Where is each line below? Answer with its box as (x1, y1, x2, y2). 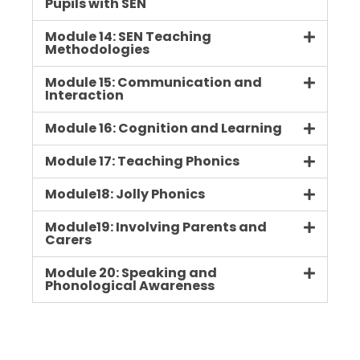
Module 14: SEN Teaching (45, 27, 211, 47)
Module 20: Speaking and (45, 264, 217, 283)
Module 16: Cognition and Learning (45, 119, 282, 138)
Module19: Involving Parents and (45, 218, 267, 237)
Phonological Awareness (45, 276, 215, 296)
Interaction (45, 86, 124, 105)
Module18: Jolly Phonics (45, 185, 205, 204)
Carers (45, 231, 92, 250)
